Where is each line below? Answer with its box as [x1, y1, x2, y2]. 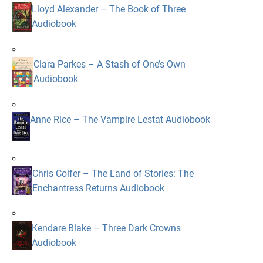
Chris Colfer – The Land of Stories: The [32, 168, 194, 180]
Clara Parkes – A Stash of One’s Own [33, 58, 186, 70]
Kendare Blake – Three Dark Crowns [31, 222, 181, 234]
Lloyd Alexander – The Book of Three [31, 4, 186, 15]
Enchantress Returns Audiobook [32, 183, 164, 194]
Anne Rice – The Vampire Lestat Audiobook [29, 113, 210, 125]
